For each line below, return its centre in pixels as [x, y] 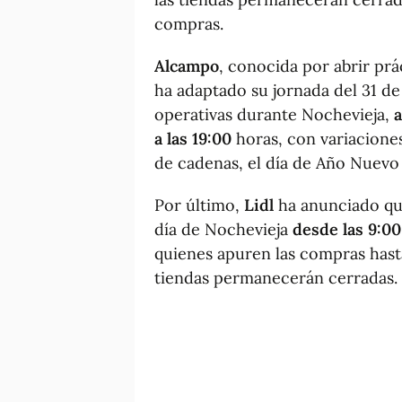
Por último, [199, 205]
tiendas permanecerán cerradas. [276, 277]
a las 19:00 [193, 138]
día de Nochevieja [223, 229]
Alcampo [187, 66]
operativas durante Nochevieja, [274, 114]
